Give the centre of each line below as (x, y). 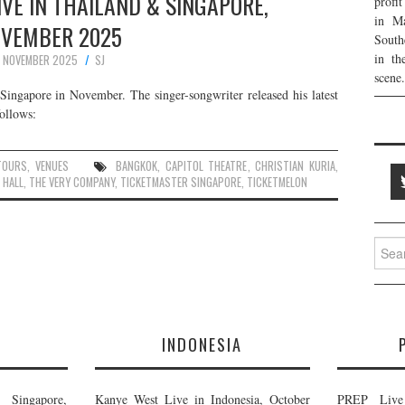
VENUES (52, 165)
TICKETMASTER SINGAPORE (181, 182)
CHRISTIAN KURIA (296, 165)
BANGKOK (136, 165)
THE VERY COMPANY (72, 182)
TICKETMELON (277, 182)
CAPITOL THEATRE (206, 165)
